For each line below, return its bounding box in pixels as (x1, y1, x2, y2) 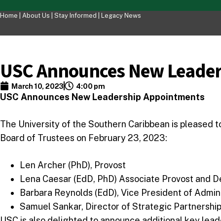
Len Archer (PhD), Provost (20, 160, 126, 170)
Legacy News (101, 12, 141, 19)
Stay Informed (54, 12, 98, 19)
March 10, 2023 (11, 81, 64, 90)
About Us (22, 12, 50, 19)
